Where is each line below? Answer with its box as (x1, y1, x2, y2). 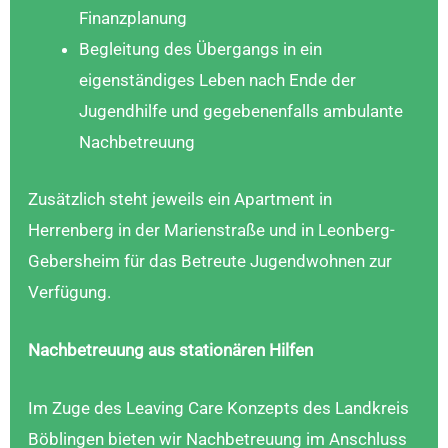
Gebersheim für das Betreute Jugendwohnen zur (28, 250, 392, 271)
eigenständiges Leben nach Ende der (79, 70, 356, 91)
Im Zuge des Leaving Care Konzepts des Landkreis (28, 398, 409, 419)
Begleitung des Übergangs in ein (79, 39, 322, 60)
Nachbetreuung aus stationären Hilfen (28, 339, 313, 360)
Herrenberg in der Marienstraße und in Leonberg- (28, 219, 395, 240)
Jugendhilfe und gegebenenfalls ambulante (79, 101, 403, 122)
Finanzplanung (79, 8, 187, 29)
